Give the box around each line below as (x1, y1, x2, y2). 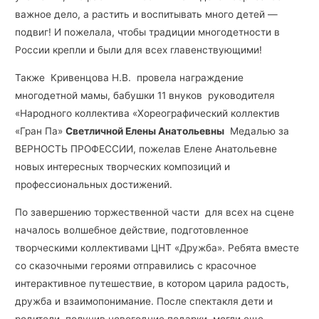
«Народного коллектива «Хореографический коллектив (15, 107, 281, 119)
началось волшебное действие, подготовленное (15, 224, 249, 236)
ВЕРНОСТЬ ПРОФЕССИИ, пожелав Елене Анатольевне (15, 142, 278, 155)
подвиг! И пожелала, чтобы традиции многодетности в (15, 26, 281, 38)
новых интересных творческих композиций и (15, 160, 231, 172)
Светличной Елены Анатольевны (66, 125, 225, 137)
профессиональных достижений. (15, 178, 173, 190)
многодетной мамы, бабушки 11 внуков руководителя (15, 89, 276, 101)
